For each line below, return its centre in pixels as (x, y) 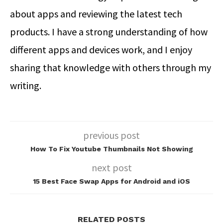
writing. (26, 85)
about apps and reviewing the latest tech (96, 13)
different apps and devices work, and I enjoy (101, 49)
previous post (111, 135)
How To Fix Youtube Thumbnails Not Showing (111, 149)
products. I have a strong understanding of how (109, 31)
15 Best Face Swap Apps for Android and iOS (111, 181)
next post (111, 167)
